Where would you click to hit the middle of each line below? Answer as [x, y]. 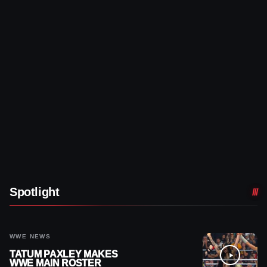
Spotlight [35, 192]
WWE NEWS [30, 237]
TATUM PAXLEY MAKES [64, 254]
